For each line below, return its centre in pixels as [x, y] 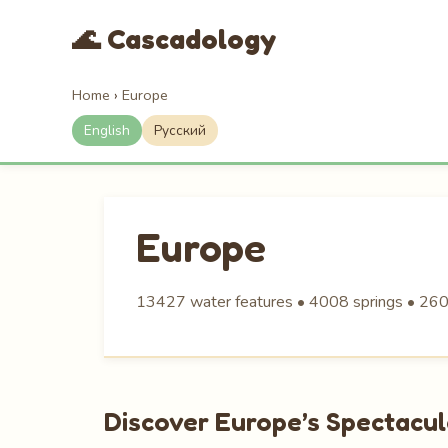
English [107, 130]
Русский [180, 130]
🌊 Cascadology [174, 39]
